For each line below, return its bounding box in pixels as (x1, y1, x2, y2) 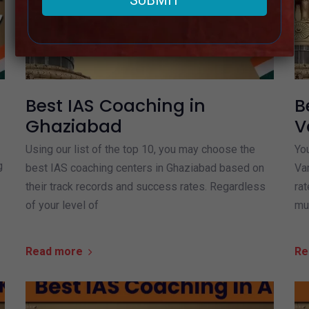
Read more (25, 245, 83, 259)
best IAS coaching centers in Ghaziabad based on (25, 161, 264, 175)
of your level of (25, 199, 99, 212)
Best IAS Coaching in (25, 94, 206, 119)
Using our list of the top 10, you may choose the (25, 143, 255, 157)
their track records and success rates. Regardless (25, 180, 266, 194)
